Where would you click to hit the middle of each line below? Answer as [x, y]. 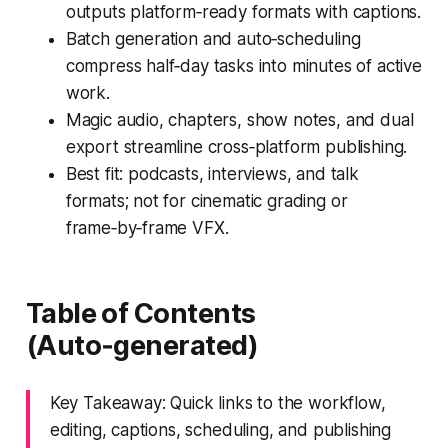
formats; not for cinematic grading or [206, 200]
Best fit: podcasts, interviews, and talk [212, 173]
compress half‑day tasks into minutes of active [243, 65]
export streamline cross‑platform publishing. [236, 146]
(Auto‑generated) [141, 345]
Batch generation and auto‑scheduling [213, 38]
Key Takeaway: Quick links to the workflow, [217, 402]
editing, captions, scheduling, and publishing [220, 429]
